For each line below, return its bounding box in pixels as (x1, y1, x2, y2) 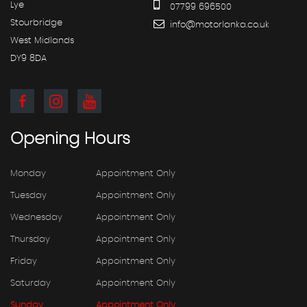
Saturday (10, 278, 51, 288)
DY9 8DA (10, 53, 47, 63)
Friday (10, 256, 37, 266)
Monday (10, 169, 46, 178)
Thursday (10, 234, 50, 244)
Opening (10, 130, 79, 147)
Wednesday (10, 212, 62, 222)
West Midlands (10, 36, 74, 45)
